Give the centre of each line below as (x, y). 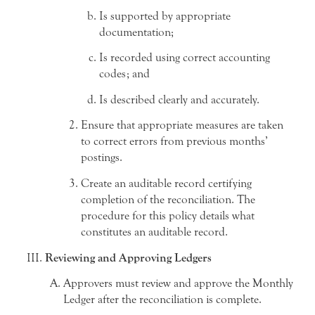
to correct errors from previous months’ (174, 141)
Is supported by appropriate (165, 15)
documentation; (136, 32)
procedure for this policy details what (168, 216)
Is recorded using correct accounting (184, 58)
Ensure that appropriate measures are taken (182, 125)
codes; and (124, 74)
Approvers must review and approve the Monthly (178, 283)
